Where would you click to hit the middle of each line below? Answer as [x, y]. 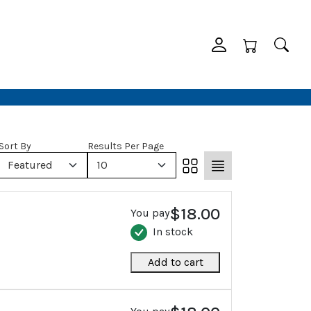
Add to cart [175, 262]
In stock [173, 231]
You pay [150, 212]
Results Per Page [126, 146]
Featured [30, 165]
